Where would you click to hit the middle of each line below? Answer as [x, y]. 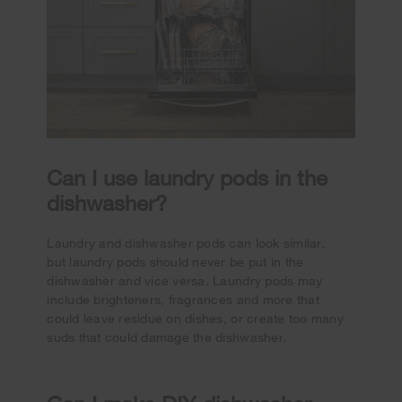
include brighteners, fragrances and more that [183, 300]
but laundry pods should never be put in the [175, 262]
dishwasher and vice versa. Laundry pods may [185, 281]
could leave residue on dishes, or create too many [195, 319]
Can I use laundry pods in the [188, 178]
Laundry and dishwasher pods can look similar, [186, 243]
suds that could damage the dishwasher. [167, 337]
